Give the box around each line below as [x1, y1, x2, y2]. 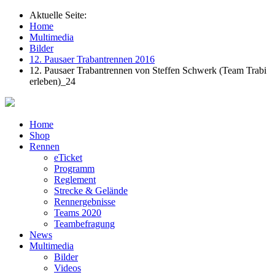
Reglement [54, 174, 96, 185]
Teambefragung [54, 219, 115, 229]
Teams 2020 [54, 207, 101, 218]
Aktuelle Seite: [29, 10, 91, 20]
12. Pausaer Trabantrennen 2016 [29, 54, 155, 64]
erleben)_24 [29, 76, 76, 87]
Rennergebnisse [54, 196, 115, 207]
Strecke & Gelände [54, 185, 128, 196]
